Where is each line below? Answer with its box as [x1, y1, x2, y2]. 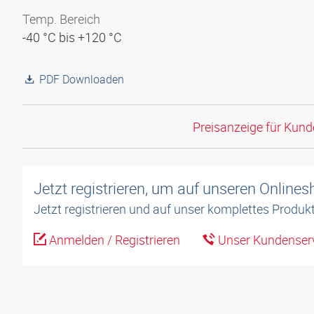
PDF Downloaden [39, 71, 124, 87]
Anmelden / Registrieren [46, 231, 180, 249]
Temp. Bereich [22, 11, 100, 27]
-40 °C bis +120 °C [22, 29, 125, 46]
